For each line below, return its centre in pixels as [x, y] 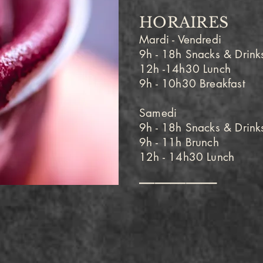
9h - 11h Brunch [179, 142]
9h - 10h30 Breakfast [192, 84]
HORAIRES [184, 23]
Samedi [158, 113]
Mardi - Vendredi [181, 40]
